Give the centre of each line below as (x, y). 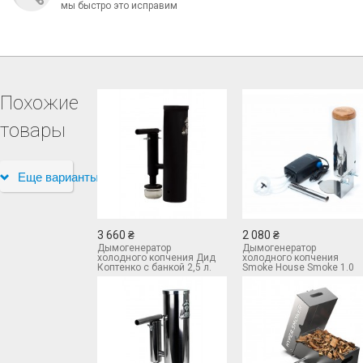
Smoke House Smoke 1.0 (298, 267)
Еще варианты (58, 176)
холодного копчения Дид (156, 257)
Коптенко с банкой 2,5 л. (154, 267)
